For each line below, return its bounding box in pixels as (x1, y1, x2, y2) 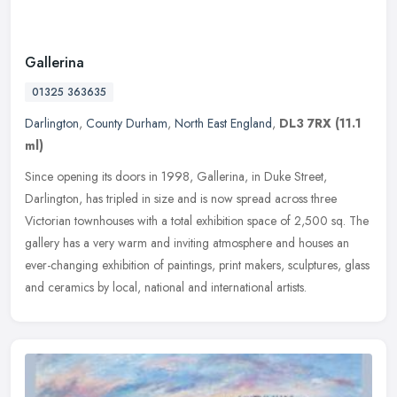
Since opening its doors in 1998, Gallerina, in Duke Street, (25, 167, 327, 186)
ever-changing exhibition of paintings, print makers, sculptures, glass (25, 256, 370, 275)
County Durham (86, 114, 167, 133)
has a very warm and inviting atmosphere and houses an (63, 234, 349, 253)
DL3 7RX (279, 114, 331, 133)
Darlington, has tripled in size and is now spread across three (25, 190, 337, 208)
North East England (175, 114, 272, 133)
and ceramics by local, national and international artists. (25, 278, 307, 297)
